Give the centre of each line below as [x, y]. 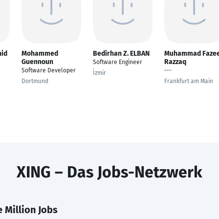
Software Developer [49, 70]
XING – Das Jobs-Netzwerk [109, 172]
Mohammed [40, 54]
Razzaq [175, 62]
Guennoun [37, 62]
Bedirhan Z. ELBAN [121, 54]
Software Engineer [118, 62]
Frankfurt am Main [189, 81]
